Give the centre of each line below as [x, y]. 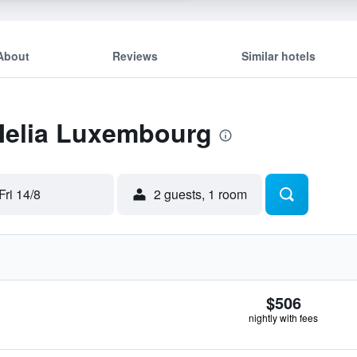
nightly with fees [283, 318]
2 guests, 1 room [200, 194]
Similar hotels [278, 55]
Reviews [135, 55]
